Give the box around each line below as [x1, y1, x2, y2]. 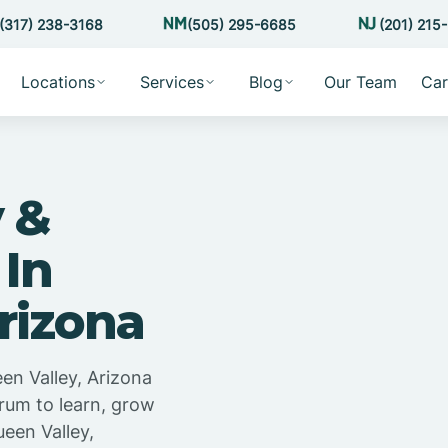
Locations [20, 72, 95, 92]
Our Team [323, 72, 397, 92]
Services [139, 72, 204, 92]
